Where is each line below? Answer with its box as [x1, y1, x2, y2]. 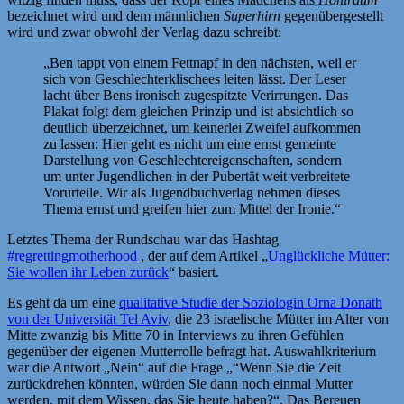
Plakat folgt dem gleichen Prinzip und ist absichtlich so [43, 103, 353, 119]
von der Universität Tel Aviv [7, 310, 168, 326]
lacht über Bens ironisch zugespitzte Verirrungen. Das [43, 87, 348, 103]
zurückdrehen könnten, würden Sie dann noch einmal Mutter [7, 375, 353, 391]
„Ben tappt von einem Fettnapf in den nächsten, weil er [43, 54, 356, 70]
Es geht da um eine [7, 294, 119, 310]
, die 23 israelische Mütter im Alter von [168, 310, 389, 326]
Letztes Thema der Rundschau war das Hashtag [7, 231, 279, 247]
